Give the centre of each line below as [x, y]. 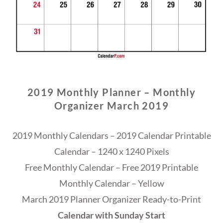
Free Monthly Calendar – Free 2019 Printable [111, 167]
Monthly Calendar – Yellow [111, 183]
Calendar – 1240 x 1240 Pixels [111, 152]
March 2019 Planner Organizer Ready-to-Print [111, 199]
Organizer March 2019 [111, 106]
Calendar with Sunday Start [111, 215]
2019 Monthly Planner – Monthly [111, 92]
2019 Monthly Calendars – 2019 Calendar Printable [111, 136]
